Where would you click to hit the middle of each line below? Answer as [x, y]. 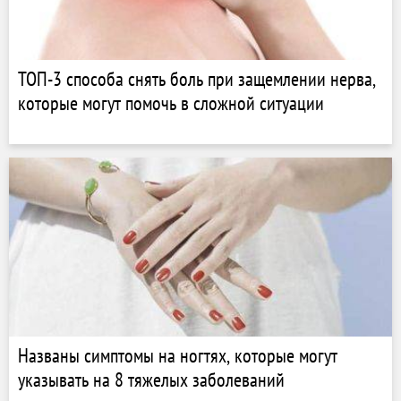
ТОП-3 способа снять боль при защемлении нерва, [197, 79]
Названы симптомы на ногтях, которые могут [178, 355]
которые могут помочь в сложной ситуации [171, 103]
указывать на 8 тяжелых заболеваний [151, 380]
